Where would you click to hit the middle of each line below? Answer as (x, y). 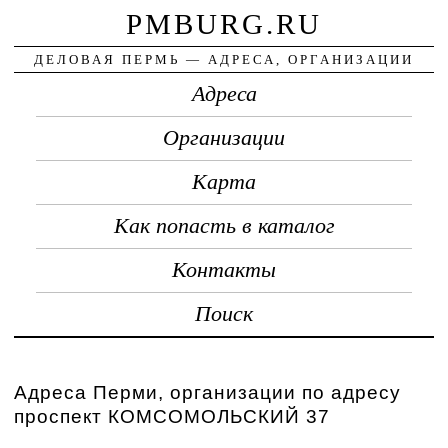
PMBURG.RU (224, 23)
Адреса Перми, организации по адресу (208, 392)
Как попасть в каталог (224, 225)
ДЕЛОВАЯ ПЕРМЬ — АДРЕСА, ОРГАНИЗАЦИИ (224, 59)
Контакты (224, 269)
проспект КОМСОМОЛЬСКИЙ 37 (172, 416)
